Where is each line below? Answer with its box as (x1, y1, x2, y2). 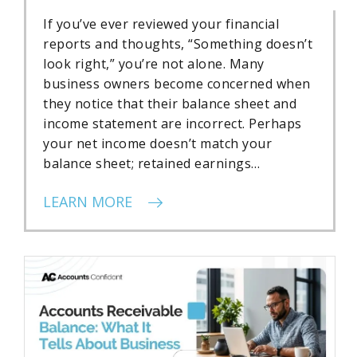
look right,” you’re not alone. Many (43, 55, 265, 73)
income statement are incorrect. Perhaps (43, 115, 302, 133)
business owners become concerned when (43, 75, 311, 93)
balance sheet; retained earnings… (43, 155, 261, 173)
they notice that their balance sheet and (43, 95, 296, 113)
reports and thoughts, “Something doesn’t (43, 35, 312, 53)
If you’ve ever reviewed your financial (43, 15, 279, 33)
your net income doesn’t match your (43, 135, 272, 153)
